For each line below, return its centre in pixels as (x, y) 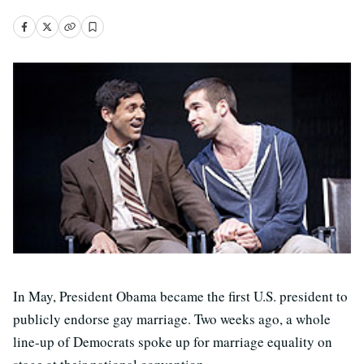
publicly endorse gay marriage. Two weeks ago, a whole (172, 318)
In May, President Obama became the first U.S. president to (180, 296)
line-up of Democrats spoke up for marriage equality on (173, 341)
